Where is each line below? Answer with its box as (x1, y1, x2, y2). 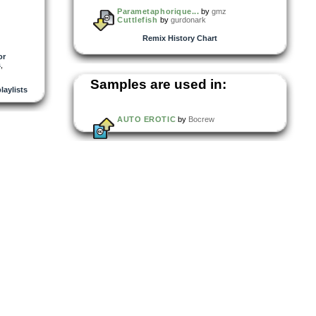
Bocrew (188, 114, 215, 123)
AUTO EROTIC (117, 114, 176, 123)
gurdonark (170, 15, 206, 24)
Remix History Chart (142, 33, 217, 42)
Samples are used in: (90, 76, 226, 92)
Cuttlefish (117, 15, 158, 24)
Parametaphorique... (117, 6, 200, 16)
